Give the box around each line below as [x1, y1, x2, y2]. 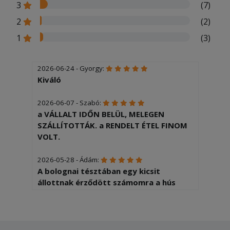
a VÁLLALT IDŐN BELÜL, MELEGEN [37, 108, 164, 119]
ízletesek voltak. [37, 210, 102, 221]
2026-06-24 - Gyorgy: [37, 63, 106, 73]
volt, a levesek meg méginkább [37, 199, 158, 210]
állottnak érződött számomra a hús [37, 177, 176, 187]
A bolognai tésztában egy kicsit [37, 165, 160, 176]
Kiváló [37, 74, 61, 85]
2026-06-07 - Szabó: [37, 98, 103, 107]
